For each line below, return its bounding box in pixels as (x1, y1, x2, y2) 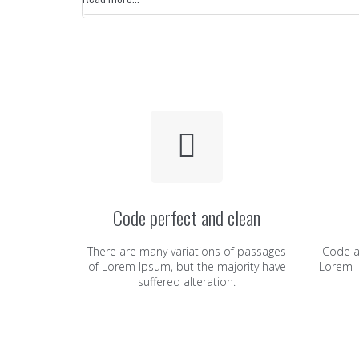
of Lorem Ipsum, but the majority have (87, 259, 286, 274)
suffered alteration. (138, 274, 236, 289)
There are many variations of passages (87, 244, 287, 259)
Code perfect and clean (113, 203, 261, 232)
